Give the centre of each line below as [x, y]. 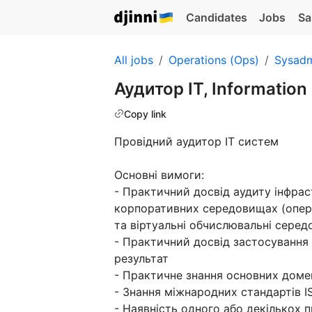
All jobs [134, 60]
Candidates [216, 17]
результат [141, 259]
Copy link [145, 114]
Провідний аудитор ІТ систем [196, 142]
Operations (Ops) [214, 60]
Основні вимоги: [159, 175]
